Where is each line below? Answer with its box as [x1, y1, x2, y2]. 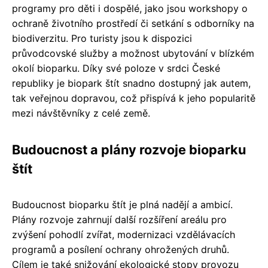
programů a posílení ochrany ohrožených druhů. [12, 243, 229, 255]
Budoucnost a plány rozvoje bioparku [12, 141, 246, 157]
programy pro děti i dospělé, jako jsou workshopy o [12, 2, 248, 14]
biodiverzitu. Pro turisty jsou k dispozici [12, 32, 192, 44]
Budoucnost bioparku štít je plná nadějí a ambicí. [12, 198, 233, 211]
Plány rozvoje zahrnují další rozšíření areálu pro [12, 213, 227, 226]
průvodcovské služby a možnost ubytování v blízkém [12, 47, 254, 59]
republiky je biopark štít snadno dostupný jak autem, [12, 77, 251, 89]
